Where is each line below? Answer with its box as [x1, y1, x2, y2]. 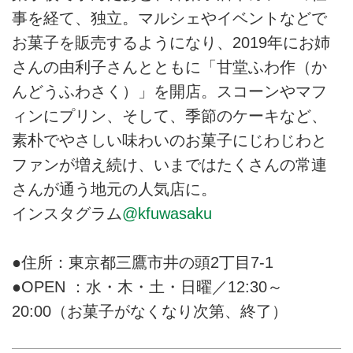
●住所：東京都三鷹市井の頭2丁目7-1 [12, 254, 273, 272]
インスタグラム [12, 204, 122, 222]
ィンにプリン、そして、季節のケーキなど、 [12, 106, 327, 124]
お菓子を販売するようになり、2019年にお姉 [12, 33, 330, 51]
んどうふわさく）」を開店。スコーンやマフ [12, 82, 327, 100]
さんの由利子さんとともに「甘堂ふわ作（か [12, 58, 327, 76]
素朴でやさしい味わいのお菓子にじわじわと [12, 131, 327, 149]
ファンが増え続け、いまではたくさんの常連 [12, 155, 327, 173]
